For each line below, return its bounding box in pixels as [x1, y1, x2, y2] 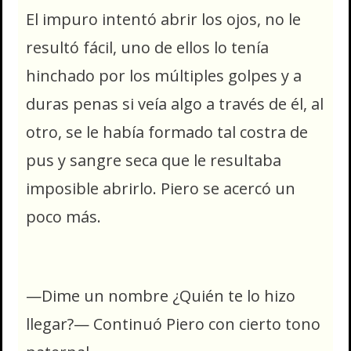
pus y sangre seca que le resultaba [26, 150, 281, 172]
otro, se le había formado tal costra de [26, 121, 308, 143]
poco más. [26, 206, 101, 228]
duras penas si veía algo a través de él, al [26, 93, 324, 115]
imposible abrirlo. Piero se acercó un [26, 178, 295, 200]
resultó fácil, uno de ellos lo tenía [26, 37, 269, 59]
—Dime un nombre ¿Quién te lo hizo [26, 284, 295, 306]
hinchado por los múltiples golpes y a [26, 65, 302, 87]
